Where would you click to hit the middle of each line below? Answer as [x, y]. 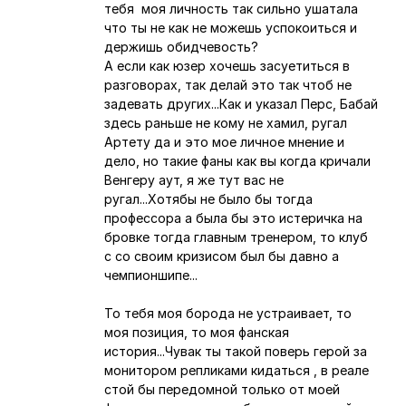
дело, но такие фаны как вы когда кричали [238, 160]
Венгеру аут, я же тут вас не [194, 179]
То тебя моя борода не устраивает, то [228, 313]
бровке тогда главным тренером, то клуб [237, 237]
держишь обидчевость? [182, 46]
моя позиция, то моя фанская [197, 332]
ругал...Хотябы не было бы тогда [209, 198]
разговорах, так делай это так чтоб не [228, 84]
